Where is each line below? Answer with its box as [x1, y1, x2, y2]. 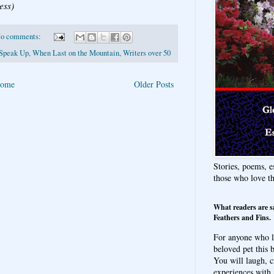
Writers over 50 [123, 47, 171, 58]
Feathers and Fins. [213, 212, 271, 223]
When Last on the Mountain [32, 47, 119, 58]
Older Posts [134, 78, 174, 90]
